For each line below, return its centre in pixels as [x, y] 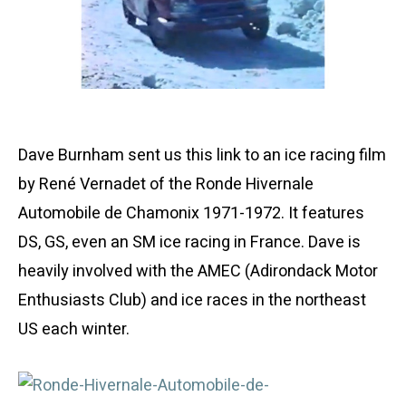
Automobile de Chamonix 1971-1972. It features [191, 214]
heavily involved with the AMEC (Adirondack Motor [198, 272]
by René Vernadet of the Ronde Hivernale [166, 185]
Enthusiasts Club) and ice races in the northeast [192, 301]
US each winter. [74, 330]
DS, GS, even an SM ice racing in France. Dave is [189, 243]
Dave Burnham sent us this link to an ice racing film [202, 156]
